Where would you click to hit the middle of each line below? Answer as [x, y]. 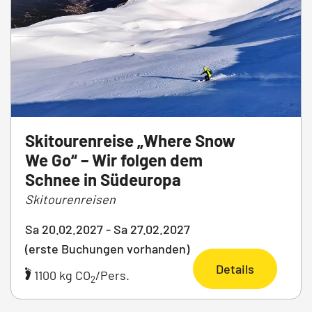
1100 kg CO [61, 275]
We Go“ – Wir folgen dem [114, 160]
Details [235, 269]
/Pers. [112, 275]
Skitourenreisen [70, 200]
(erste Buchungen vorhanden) [107, 249]
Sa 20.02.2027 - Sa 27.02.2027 [108, 229]
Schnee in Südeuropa [103, 180]
